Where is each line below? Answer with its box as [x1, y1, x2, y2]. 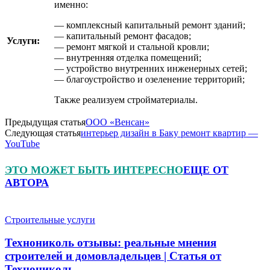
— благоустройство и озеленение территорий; [54, 74, 245, 84]
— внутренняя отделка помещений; [54, 52, 201, 63]
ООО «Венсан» [86, 116, 149, 127]
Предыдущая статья [5, 116, 86, 127]
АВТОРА [5, 176, 49, 189]
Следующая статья [5, 127, 81, 138]
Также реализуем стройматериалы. [54, 94, 198, 105]
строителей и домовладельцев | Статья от [5, 250, 221, 263]
